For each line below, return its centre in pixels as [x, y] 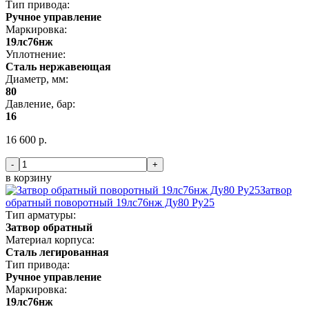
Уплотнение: [36, 54]
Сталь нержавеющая [58, 66]
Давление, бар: [40, 103]
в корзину [29, 177]
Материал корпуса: [50, 239]
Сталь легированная [57, 252]
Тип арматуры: [41, 215]
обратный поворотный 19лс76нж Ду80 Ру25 [110, 202]
